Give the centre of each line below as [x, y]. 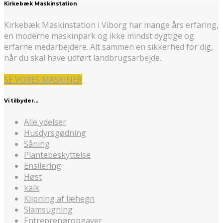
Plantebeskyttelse [57, 155]
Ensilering [43, 166]
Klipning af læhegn [59, 198]
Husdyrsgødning [55, 133]
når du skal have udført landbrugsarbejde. [83, 58]
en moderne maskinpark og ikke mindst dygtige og [99, 36]
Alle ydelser [45, 122]
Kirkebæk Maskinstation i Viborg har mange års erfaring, [111, 25]
